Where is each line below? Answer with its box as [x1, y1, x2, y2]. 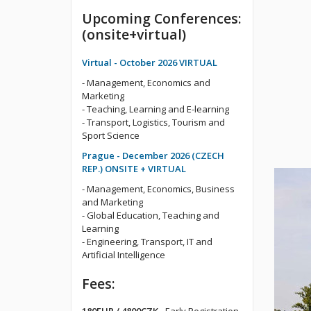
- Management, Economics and [82, 76, 210, 89]
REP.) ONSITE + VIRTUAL [82, 162, 186, 175]
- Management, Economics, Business [82, 182, 235, 195]
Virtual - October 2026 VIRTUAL [82, 56, 217, 69]
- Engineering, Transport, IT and [82, 235, 212, 248]
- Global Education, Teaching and [82, 208, 219, 221]
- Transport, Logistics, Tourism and [82, 115, 225, 128]
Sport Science [82, 128, 140, 142]
